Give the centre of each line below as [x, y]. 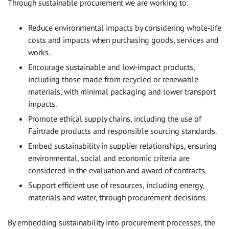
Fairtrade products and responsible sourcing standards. [122, 131]
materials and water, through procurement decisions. [118, 197]
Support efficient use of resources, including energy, [116, 185]
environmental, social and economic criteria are [109, 158]
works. [39, 52]
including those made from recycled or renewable [113, 79]
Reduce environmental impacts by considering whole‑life [125, 27]
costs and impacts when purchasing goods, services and [123, 40]
